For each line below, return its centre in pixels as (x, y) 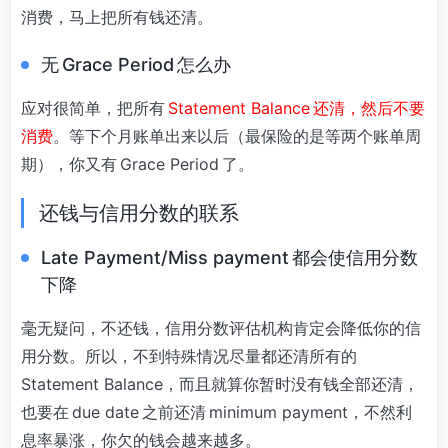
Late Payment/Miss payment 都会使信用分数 (229, 257)
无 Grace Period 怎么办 (136, 64)
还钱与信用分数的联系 (139, 212)
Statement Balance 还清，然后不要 (296, 107)
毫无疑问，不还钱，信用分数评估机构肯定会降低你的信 (221, 327)
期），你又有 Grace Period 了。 (137, 163)
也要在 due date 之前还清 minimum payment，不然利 (216, 411)
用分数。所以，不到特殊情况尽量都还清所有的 (190, 355)
